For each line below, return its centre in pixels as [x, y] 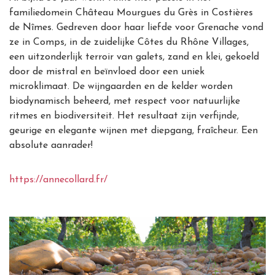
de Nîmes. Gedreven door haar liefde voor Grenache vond [136, 28]
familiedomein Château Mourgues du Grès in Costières [131, 13]
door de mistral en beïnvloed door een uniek [107, 72]
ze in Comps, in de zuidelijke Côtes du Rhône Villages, [129, 42]
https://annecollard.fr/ [58, 180]
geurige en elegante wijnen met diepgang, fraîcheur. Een [134, 131]
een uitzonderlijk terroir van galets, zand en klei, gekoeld [134, 57]
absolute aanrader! [51, 145]
